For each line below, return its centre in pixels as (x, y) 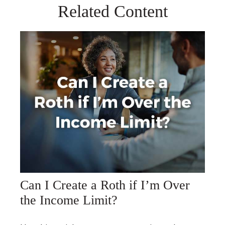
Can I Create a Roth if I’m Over (105, 185)
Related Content (113, 11)
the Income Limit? (69, 200)
